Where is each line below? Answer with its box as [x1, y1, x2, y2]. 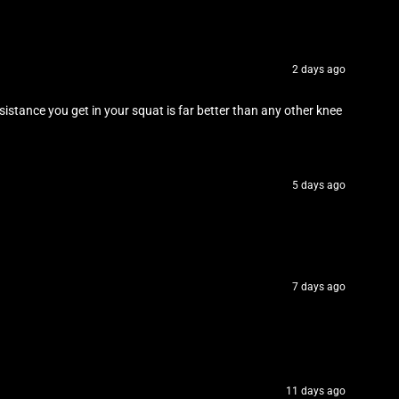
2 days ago [292, 63, 346, 77]
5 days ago [292, 179, 346, 192]
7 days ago [292, 281, 346, 294]
